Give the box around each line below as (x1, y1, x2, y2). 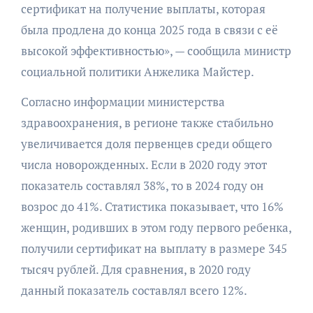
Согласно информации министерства (20, 93, 225, 110)
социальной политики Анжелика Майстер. (20, 63, 254, 80)
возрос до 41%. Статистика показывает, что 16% (20, 198, 284, 214)
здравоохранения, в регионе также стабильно (20, 114, 273, 131)
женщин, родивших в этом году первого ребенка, (20, 219, 291, 235)
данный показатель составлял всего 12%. (20, 282, 247, 298)
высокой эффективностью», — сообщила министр (20, 42, 291, 59)
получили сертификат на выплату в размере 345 (20, 240, 287, 256)
